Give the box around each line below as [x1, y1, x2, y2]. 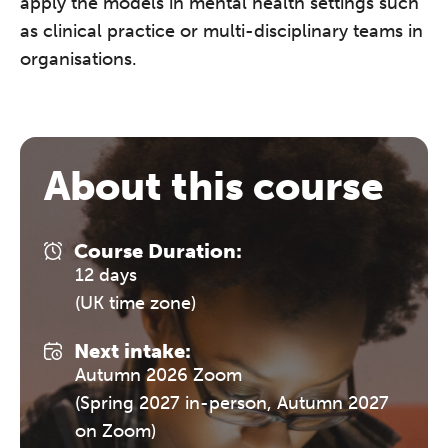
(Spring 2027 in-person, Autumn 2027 [75, 392, 390, 415]
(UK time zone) [75, 292, 197, 315]
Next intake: [74, 339, 191, 364]
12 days [75, 264, 138, 287]
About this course [44, 162, 384, 211]
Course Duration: [74, 239, 242, 264]
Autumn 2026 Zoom [75, 364, 243, 387]
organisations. [20, 48, 137, 71]
